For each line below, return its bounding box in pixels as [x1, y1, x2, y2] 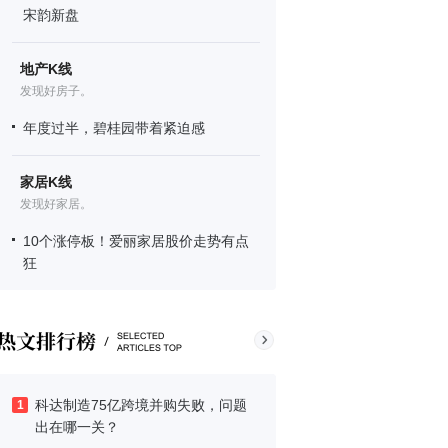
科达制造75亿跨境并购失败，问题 [35, 397, 247, 413]
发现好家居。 [20, 197, 92, 211]
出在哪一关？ [35, 419, 119, 435]
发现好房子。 [20, 84, 92, 98]
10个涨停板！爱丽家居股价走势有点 [23, 233, 249, 249]
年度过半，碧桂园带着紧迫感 [23, 120, 205, 136]
